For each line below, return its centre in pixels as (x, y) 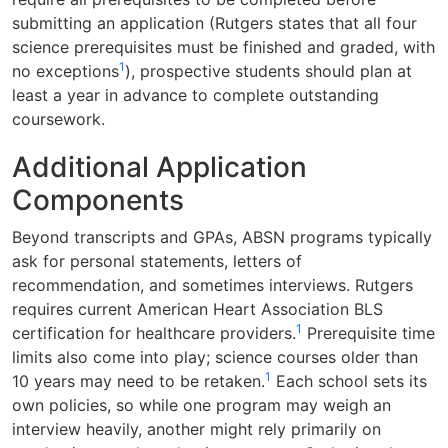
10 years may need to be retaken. (138, 380)
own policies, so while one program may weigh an (201, 404)
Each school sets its (349, 380)
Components (98, 199)
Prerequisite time (368, 332)
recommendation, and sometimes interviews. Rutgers (212, 284)
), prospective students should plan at (268, 70)
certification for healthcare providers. (154, 332)
